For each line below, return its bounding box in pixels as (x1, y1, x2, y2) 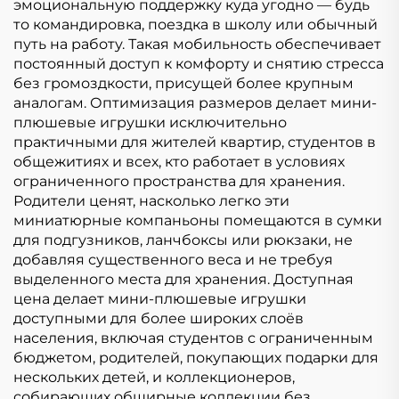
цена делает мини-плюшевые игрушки (13, 289, 306, 307)
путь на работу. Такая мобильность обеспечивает (13, 35, 381, 53)
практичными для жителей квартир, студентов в (13, 133, 376, 151)
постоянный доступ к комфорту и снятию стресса (13, 54, 384, 72)
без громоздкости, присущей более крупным (13, 74, 354, 92)
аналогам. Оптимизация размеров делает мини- (13, 94, 377, 111)
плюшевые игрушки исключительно (13, 113, 287, 131)
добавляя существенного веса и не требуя (13, 250, 333, 268)
